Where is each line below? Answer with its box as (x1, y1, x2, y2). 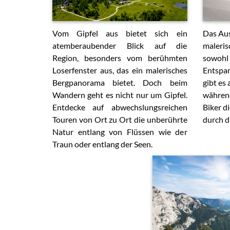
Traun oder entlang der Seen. (52, 139, 152, 149)
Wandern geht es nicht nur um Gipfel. (52, 90, 187, 100)
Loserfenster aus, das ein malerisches (52, 65, 187, 75)
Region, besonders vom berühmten (52, 53, 187, 63)
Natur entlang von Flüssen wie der (52, 127, 187, 137)
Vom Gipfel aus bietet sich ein (52, 28, 187, 39)
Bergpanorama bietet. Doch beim (52, 78, 187, 88)
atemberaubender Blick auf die (52, 41, 187, 51)
